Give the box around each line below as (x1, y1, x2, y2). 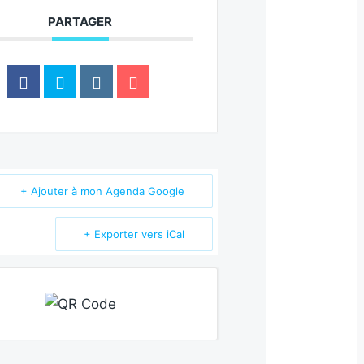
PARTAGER (48, 14, 113, 29)
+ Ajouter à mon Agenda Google (20, 184, 185, 197)
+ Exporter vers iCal (84, 227, 185, 240)
